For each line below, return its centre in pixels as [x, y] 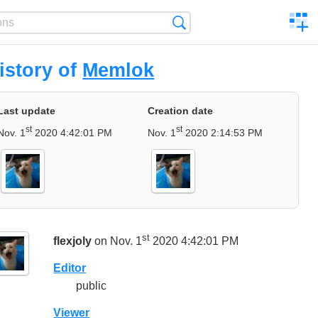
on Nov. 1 [117, 241]
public [92, 286]
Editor [70, 268]
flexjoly [73, 241]
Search [203, 22]
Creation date [180, 111]
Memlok [119, 70]
